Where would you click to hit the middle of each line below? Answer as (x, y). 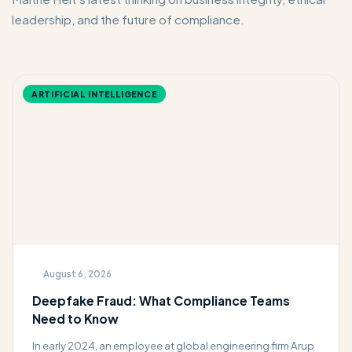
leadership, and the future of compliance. (128, 20)
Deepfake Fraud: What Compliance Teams (161, 301)
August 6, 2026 (77, 273)
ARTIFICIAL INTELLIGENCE (94, 93)
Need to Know (75, 319)
